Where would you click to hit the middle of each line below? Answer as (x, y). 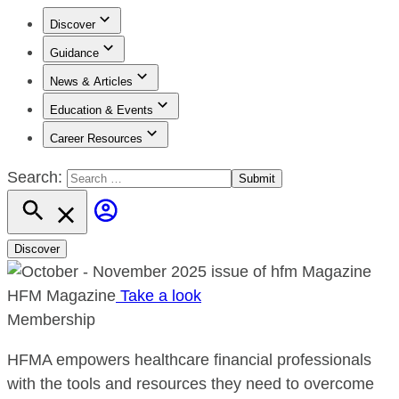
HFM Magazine (61, 296)
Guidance (74, 53)
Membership (51, 320)
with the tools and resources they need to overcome (191, 384)
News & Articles (91, 81)
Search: (37, 177)
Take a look (159, 296)
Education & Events (102, 110)
